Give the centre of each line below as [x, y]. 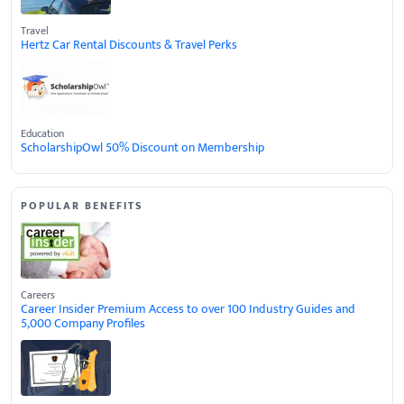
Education [42, 133]
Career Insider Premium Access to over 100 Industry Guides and [188, 308]
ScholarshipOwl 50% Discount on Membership [142, 147]
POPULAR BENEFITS [82, 205]
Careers [38, 294]
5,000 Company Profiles [83, 323]
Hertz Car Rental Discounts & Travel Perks [129, 44]
